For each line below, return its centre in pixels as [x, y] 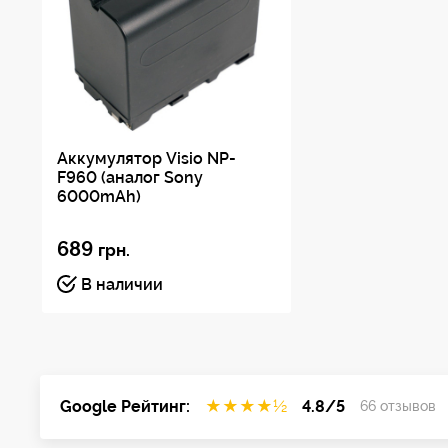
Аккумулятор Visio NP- [146, 158]
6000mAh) [99, 196]
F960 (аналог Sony [130, 177]
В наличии [122, 284]
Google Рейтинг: [125, 406]
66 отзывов [398, 406]
